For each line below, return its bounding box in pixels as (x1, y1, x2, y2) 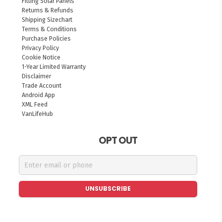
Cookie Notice (22, 54, 61, 61)
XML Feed (22, 101, 48, 109)
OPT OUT (98, 133, 137, 147)
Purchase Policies (22, 35, 71, 43)
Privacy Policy (22, 44, 59, 52)
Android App (22, 91, 55, 99)
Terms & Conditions (22, 25, 77, 33)
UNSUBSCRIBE (85, 184, 131, 193)
